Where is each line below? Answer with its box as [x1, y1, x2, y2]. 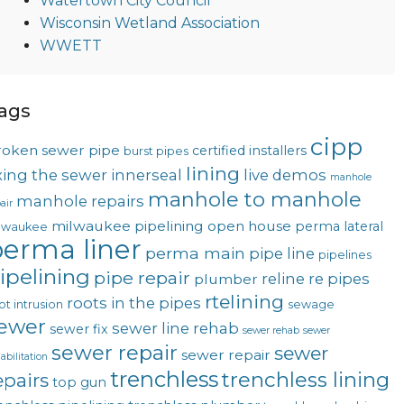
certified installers [191, 142, 307, 160]
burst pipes [123, 144, 188, 159]
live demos [243, 166, 326, 185]
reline [261, 270, 305, 289]
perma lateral [294, 218, 383, 235]
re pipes [308, 270, 370, 289]
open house [207, 217, 291, 235]
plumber [193, 271, 258, 289]
